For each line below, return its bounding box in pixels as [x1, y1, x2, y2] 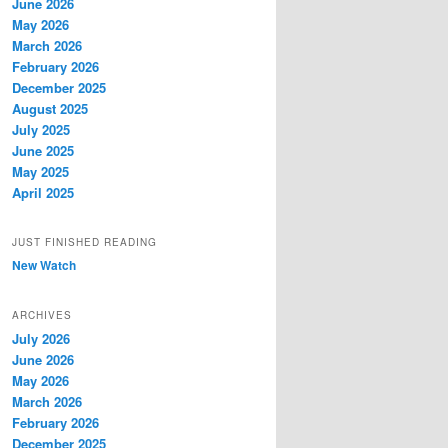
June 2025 [12, 140, 74, 160]
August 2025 [12, 98, 88, 118]
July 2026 [12, 328, 70, 348]
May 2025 [12, 161, 69, 181]
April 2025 [12, 182, 74, 202]
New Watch [12, 256, 76, 275]
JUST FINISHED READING [12, 235, 157, 250]
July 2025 [12, 119, 70, 139]
